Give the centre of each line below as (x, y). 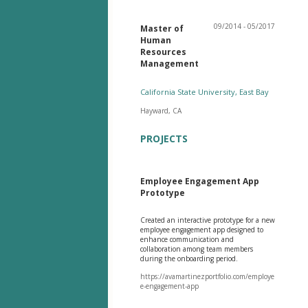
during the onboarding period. (189, 258)
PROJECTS (164, 138)
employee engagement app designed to (201, 229)
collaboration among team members (196, 249)
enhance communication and (187, 239)
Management (169, 63)
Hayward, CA (161, 110)
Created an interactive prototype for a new (207, 220)
